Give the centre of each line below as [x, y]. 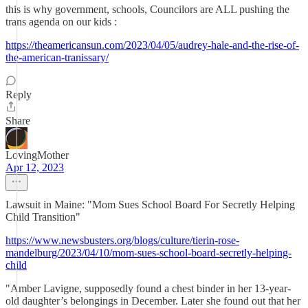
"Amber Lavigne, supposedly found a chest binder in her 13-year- [148, 288]
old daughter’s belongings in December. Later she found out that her [153, 301]
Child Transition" [43, 217]
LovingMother [37, 155]
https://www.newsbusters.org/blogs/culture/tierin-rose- [122, 240]
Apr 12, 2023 [35, 167]
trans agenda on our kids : [61, 22]
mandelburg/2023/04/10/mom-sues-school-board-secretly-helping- [148, 253]
